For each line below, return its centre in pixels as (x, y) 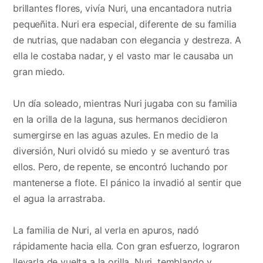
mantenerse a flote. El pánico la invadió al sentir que (127, 183)
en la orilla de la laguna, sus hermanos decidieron (120, 119)
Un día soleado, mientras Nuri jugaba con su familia (125, 104)
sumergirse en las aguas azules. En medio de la (116, 135)
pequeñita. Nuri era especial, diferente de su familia (125, 24)
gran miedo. (39, 72)
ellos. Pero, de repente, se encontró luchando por (121, 167)
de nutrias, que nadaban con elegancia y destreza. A (127, 40)
